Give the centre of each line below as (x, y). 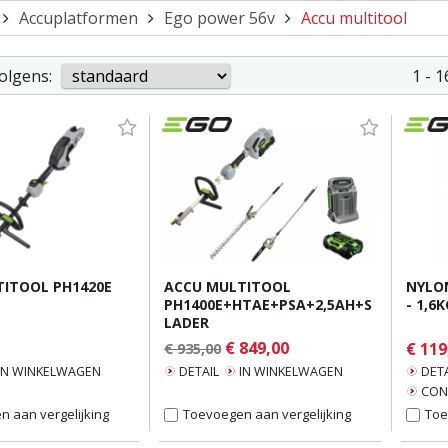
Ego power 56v (219, 18)
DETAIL (199, 371)
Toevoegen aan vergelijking (267, 414)
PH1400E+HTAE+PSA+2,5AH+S (268, 304)
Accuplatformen (78, 18)
